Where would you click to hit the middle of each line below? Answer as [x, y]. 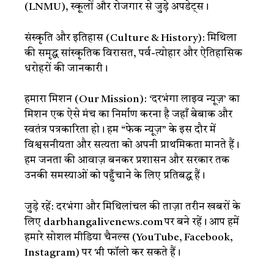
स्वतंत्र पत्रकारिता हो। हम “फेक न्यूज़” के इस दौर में [120, 130]
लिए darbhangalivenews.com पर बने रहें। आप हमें [132, 222]
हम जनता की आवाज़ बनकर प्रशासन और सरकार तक [127, 161]
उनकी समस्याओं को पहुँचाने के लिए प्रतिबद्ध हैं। [115, 176]
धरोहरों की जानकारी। [66, 68]
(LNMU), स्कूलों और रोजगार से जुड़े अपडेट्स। [117, 7]
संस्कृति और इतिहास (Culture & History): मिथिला [131, 38]
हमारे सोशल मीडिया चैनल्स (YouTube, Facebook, [129, 237]
